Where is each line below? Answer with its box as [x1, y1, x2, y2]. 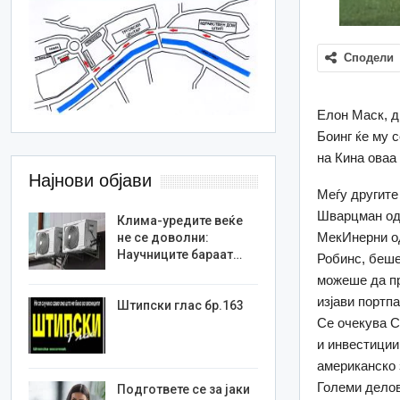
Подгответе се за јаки [117, 382, 251, 397]
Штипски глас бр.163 [117, 297, 245, 312]
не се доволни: [117, 230, 210, 246]
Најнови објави [29, 171, 153, 191]
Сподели [344, 51, 395, 65]
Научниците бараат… [117, 247, 243, 262]
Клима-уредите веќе [117, 213, 244, 229]
